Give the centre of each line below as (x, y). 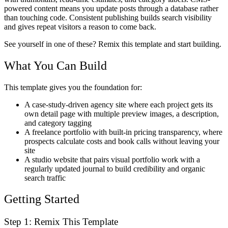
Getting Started (42, 199)
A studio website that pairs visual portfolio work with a (112, 159)
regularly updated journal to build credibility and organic (115, 168)
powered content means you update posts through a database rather (111, 8)
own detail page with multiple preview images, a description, (122, 113)
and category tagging (58, 123)
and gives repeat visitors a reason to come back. (80, 26)
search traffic (45, 178)
